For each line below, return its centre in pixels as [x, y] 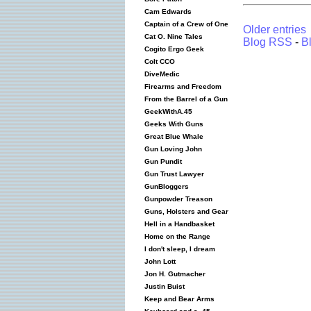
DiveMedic [160, 74]
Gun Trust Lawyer [172, 174]
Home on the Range [175, 236]
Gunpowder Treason [176, 199]
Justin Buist [162, 286]
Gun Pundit [161, 161]
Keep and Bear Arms [177, 299]
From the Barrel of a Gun [184, 99]
